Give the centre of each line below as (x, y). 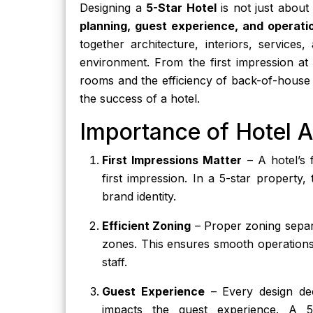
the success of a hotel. (140, 99)
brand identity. (139, 196)
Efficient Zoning (147, 226)
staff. (115, 262)
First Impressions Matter (172, 160)
